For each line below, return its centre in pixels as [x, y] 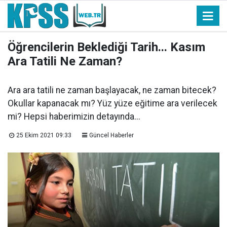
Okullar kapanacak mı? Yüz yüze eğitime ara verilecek [112, 103]
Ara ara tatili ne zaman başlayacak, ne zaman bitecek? [112, 90]
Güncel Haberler [111, 135]
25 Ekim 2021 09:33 [44, 135]
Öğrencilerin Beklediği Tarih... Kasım [106, 47]
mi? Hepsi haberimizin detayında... [74, 117]
